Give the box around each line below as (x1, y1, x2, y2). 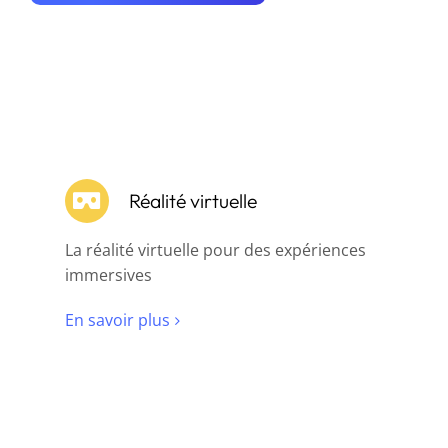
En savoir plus (65, 309, 170, 331)
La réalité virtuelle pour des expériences (65, 239, 366, 261)
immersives (65, 264, 152, 286)
